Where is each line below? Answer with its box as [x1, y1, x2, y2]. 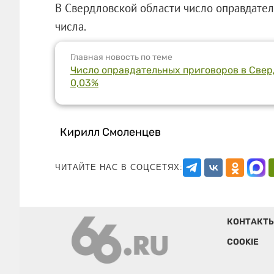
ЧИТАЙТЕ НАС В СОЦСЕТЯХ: [54, 162, 183, 172]
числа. [54, 18, 86, 34]
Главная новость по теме [70, 51, 172, 62]
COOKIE [226, 236, 259, 247]
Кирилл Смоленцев [60, 125, 161, 139]
